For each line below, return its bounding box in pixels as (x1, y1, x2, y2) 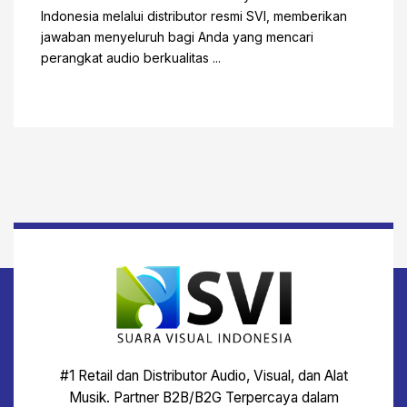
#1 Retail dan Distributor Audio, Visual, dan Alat (59, 366, 348, 384)
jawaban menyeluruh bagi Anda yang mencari (41, 29, 313, 45)
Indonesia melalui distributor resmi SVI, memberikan (41, 8, 347, 25)
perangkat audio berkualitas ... (41, 50, 221, 66)
